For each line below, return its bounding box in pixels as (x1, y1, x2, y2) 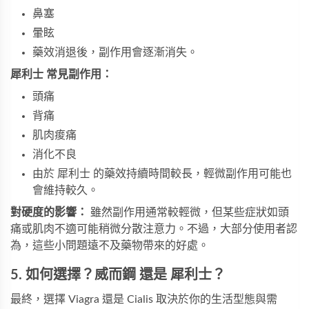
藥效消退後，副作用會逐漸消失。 (32, 46, 198, 58)
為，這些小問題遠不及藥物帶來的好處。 (10, 239, 209, 251)
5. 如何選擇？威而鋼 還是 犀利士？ (10, 268, 226, 282)
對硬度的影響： (10, 206, 88, 218)
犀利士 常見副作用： (10, 68, 112, 80)
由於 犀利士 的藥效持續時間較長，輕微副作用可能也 (32, 168, 292, 179)
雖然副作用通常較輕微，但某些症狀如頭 (88, 206, 289, 218)
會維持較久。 (32, 184, 99, 196)
